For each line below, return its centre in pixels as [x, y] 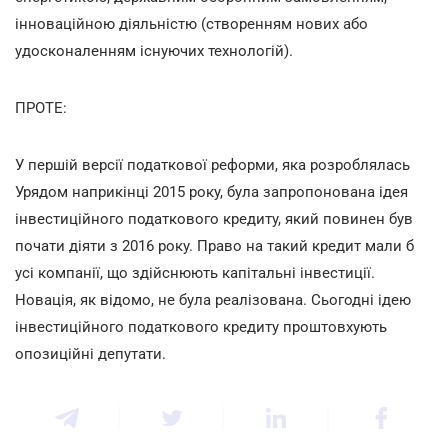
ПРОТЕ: [41, 107]
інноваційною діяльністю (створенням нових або [191, 23]
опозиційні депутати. [90, 353]
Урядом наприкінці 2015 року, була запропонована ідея [211, 191]
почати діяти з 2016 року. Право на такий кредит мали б [214, 245]
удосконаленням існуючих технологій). [154, 50]
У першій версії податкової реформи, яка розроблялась [212, 164]
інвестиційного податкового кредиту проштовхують [201, 326]
